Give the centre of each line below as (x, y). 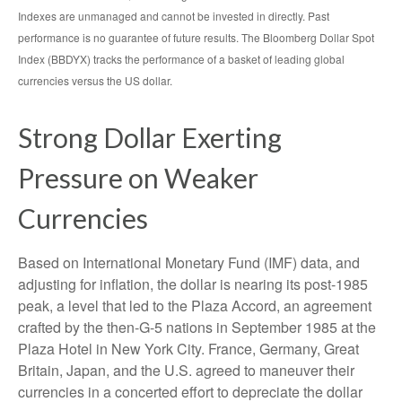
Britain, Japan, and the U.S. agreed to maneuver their (186, 370)
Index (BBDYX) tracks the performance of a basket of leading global (181, 58)
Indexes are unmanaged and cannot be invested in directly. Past (174, 15)
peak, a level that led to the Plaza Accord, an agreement (195, 305)
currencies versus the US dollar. (95, 80)
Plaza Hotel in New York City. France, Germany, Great (188, 348)
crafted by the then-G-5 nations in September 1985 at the (197, 327)
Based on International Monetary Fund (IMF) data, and (189, 262)
